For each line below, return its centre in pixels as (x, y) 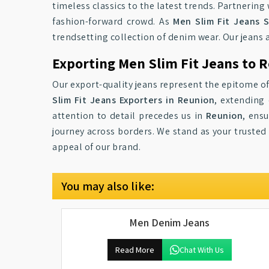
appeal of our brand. (96, 147)
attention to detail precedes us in (129, 116)
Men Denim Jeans (169, 222)
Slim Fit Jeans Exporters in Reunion (134, 100)
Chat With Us (201, 250)
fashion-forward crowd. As (113, 21)
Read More (134, 250)
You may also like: (108, 186)
